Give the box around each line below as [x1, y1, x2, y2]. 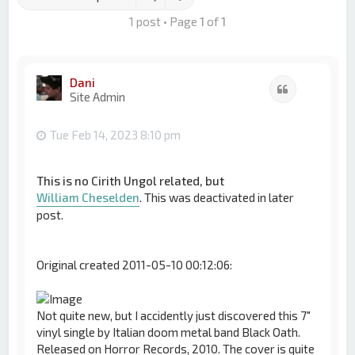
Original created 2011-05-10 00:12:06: [36, 257, 233, 272]
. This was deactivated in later [139, 189, 295, 204]
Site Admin [70, 89, 126, 104]
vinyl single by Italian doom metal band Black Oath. [36, 325, 301, 340]
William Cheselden [36, 189, 140, 204]
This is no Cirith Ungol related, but [36, 173, 225, 188]
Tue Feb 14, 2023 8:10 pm [50, 127, 181, 142]
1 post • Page [129, 13, 200, 29]
